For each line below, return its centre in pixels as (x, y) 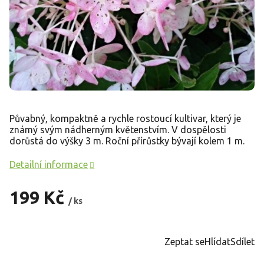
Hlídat (217, 241)
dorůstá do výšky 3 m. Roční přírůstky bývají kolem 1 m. (127, 141)
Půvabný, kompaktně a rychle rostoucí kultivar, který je (125, 118)
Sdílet (242, 241)
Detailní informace (49, 164)
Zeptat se (184, 241)
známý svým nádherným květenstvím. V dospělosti (118, 129)
